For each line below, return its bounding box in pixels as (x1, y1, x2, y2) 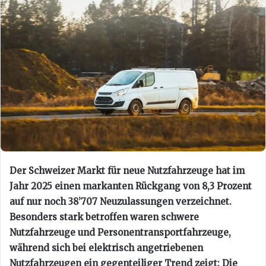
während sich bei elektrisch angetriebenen (9, 242, 203, 254)
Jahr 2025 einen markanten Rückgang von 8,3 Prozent (9, 180, 252, 192)
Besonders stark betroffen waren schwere (9, 211, 199, 223)
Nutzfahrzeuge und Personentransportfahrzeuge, (9, 226, 231, 238)
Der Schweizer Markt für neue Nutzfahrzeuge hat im (9, 164, 245, 176)
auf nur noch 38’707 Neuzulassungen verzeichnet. (9, 195, 232, 207)
